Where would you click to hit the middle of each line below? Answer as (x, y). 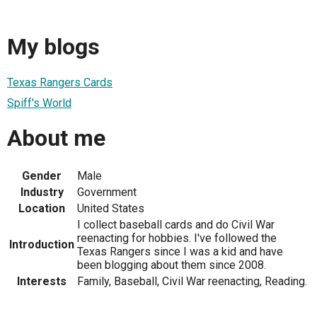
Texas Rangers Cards (60, 82)
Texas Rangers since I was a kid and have (180, 251)
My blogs (53, 47)
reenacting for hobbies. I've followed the (177, 238)
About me (56, 138)
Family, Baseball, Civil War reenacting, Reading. (192, 281)
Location (42, 208)
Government (107, 192)
